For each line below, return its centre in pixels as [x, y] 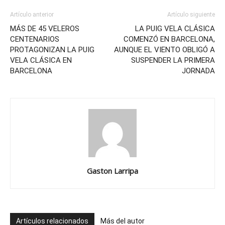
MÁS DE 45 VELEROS [45, 29]
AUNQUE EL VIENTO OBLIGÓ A [164, 50]
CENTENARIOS [35, 39]
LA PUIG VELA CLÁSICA [175, 29]
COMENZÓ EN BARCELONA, [169, 39]
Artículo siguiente [191, 15]
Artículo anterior [32, 15]
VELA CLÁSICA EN [41, 61]
